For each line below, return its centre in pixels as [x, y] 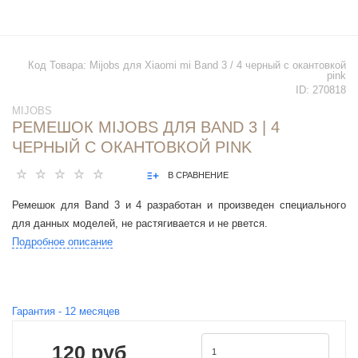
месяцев [98, 312]
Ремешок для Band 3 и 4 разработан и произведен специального [179, 205]
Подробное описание [62, 242]
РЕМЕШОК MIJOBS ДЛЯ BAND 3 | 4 [146, 127]
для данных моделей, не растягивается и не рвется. [141, 224]
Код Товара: [59, 66]
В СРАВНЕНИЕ [198, 175]
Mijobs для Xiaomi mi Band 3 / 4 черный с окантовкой [218, 66]
